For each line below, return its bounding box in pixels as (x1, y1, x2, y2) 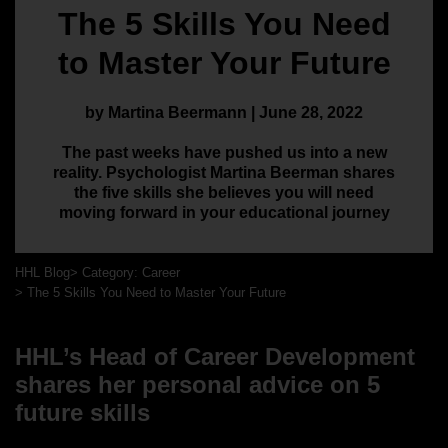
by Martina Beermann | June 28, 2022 (85, 103, 363, 121)
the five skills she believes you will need (74, 183, 374, 201)
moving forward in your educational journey (58, 203, 390, 221)
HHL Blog (15, 264, 70, 280)
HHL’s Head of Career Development (15, 342, 415, 370)
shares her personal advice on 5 (15, 370, 380, 398)
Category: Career (82, 264, 180, 280)
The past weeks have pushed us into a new (61, 143, 387, 161)
